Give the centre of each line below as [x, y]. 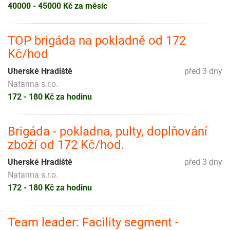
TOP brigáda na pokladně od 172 [97, 40]
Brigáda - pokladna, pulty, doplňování [108, 131]
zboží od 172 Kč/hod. [66, 145]
